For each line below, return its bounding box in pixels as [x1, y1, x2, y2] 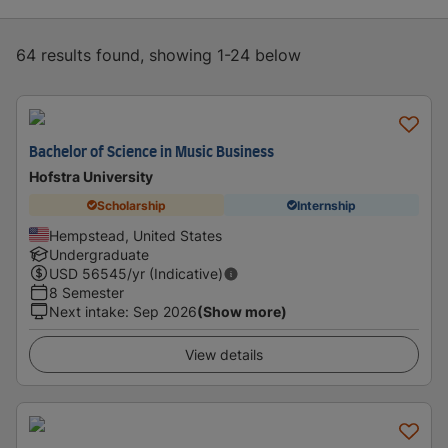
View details [185, 346, 263, 363]
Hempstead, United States [49, 227, 222, 244]
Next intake [49, 303, 125, 320]
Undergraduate [49, 246, 149, 263]
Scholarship [97, 197, 166, 213]
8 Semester [49, 284, 124, 301]
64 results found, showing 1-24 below [16, 45, 301, 65]
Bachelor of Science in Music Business [29, 146, 274, 160]
